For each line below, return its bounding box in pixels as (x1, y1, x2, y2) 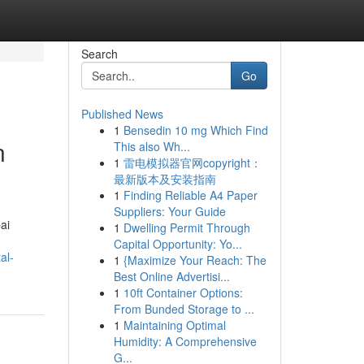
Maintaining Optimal (123, 317, 226, 333)
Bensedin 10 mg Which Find (123, 122, 268, 138)
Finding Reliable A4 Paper (123, 187, 258, 203)
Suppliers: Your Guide (113, 203, 226, 219)
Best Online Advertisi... (113, 268, 230, 284)
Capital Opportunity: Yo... (113, 236, 242, 252)
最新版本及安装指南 (113, 171, 216, 187)
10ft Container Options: (123, 284, 243, 301)
